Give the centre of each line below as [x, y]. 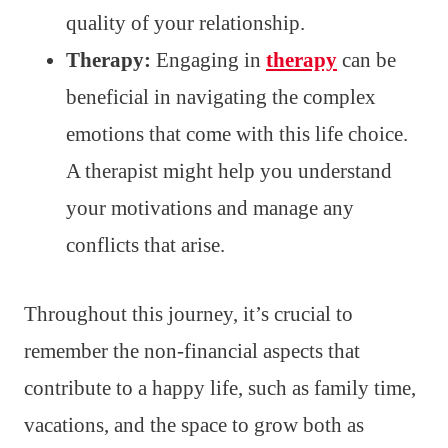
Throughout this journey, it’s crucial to [188, 313]
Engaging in [208, 59]
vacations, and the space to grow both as [194, 424]
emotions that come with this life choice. [237, 133]
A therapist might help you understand [229, 170]
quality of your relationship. [185, 22]
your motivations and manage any [210, 207]
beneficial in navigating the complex [221, 96]
